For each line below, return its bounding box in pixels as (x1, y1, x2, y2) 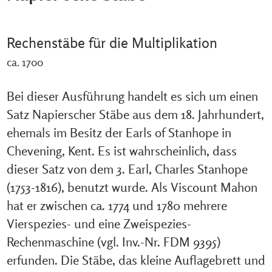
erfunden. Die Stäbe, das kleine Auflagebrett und (6, 252, 265, 268)
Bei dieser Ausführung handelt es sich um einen (6, 88, 258, 104)
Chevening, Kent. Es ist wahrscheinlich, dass (6, 143, 237, 159)
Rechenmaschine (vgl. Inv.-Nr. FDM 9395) (6, 234, 220, 250)
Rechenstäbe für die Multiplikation (6, 33, 217, 52)
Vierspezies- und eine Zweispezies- (6, 216, 191, 232)
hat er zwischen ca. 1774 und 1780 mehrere (6, 197, 227, 214)
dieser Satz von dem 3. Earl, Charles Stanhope (6, 161, 248, 177)
